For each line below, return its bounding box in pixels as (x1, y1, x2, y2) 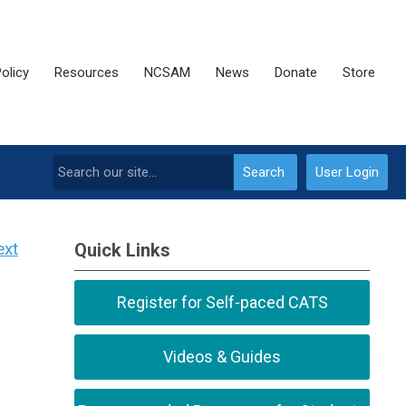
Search (243, 164, 285, 180)
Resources (54, 64, 119, 81)
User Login (315, 164, 379, 180)
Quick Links (74, 239, 171, 261)
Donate (275, 64, 317, 81)
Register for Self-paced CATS (116, 293, 328, 312)
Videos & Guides (163, 347, 282, 366)
